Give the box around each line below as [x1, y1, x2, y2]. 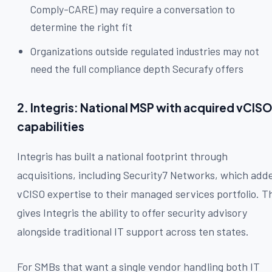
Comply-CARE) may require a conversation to [30, 2, 236, 16]
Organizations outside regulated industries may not [30, 44, 260, 58]
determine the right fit [30, 20, 133, 34]
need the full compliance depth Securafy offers [30, 61, 244, 75]
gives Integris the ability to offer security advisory [17, 205, 247, 219]
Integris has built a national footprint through [17, 149, 228, 163]
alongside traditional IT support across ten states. [17, 224, 249, 238]
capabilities [17, 118, 84, 134]
